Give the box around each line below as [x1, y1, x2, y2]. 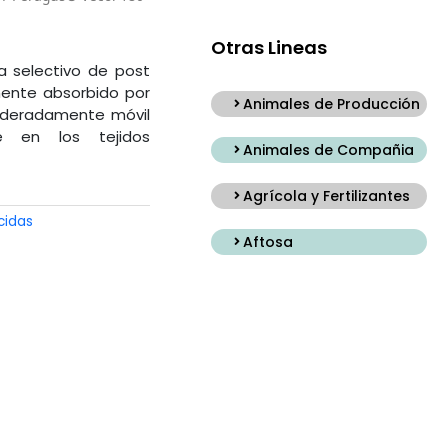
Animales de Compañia [242, 140, 414, 161]
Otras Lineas [210, 34, 327, 60]
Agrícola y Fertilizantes [242, 186, 410, 207]
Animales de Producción [242, 94, 420, 115]
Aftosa [242, 232, 293, 253]
